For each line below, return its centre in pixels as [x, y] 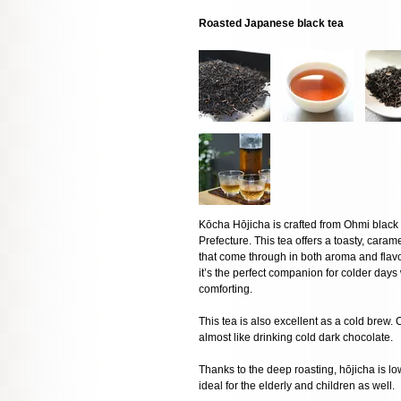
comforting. [226, 290]
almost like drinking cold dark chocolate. [296, 338]
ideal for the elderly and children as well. [297, 386]
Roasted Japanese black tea [271, 24]
